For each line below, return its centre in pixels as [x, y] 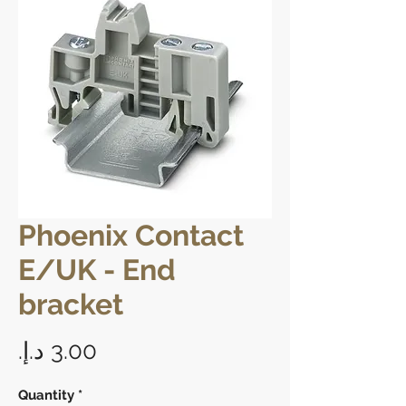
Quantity [46, 395]
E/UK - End [97, 269]
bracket [71, 304]
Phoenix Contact [131, 235]
